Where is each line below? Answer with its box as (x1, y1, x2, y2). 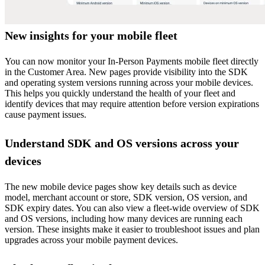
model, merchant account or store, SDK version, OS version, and (5, 192, 247, 202)
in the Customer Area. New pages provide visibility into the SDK (5, 66, 248, 77)
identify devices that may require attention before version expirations (5, 98, 259, 109)
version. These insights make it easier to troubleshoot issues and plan (5, 224, 260, 234)
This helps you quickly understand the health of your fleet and (5, 88, 235, 98)
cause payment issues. (5, 109, 86, 119)
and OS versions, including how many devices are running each (5, 213, 243, 224)
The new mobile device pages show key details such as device (5, 181, 237, 192)
